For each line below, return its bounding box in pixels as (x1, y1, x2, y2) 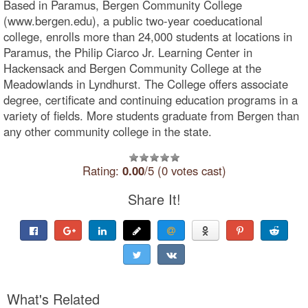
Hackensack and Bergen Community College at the (3, 59, 261, 76)
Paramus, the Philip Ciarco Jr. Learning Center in (3, 43, 252, 60)
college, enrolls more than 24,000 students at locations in (3, 27, 292, 45)
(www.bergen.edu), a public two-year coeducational (3, 12, 263, 29)
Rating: (82, 162, 122, 179)
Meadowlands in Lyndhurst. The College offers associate (3, 75, 288, 92)
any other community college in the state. (3, 122, 212, 140)
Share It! (127, 188, 181, 209)
